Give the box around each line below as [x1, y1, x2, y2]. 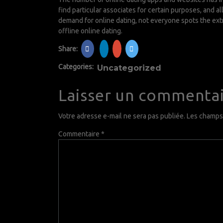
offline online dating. [58, 27, 122, 35]
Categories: [58, 63, 94, 71]
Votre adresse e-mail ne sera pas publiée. [58, 112, 185, 120]
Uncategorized [97, 63, 161, 73]
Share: [58, 45, 79, 53]
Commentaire [58, 130, 101, 138]
